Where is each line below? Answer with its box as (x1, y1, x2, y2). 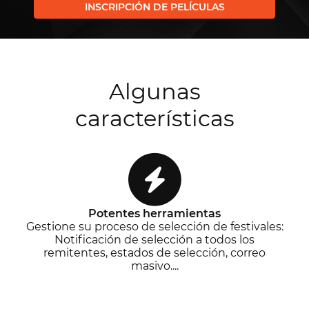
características (74, 104, 235, 132)
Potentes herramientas (88, 206, 221, 220)
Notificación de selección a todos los (54, 232, 255, 246)
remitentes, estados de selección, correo (43, 246, 266, 259)
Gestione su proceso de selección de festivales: (26, 219, 283, 233)
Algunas (108, 77, 201, 105)
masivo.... (130, 259, 179, 272)
